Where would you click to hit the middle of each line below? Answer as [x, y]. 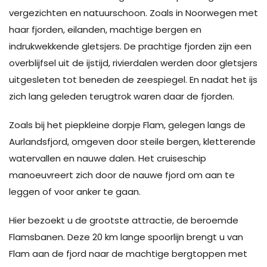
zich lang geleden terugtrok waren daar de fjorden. [122, 96]
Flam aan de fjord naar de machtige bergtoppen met [128, 253]
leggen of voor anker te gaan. [75, 191]
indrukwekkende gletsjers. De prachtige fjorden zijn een [130, 46]
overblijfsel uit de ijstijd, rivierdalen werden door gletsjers [133, 63]
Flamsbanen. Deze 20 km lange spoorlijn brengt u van [126, 237]
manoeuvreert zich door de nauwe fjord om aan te [122, 175]
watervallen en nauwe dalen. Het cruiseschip [108, 158]
